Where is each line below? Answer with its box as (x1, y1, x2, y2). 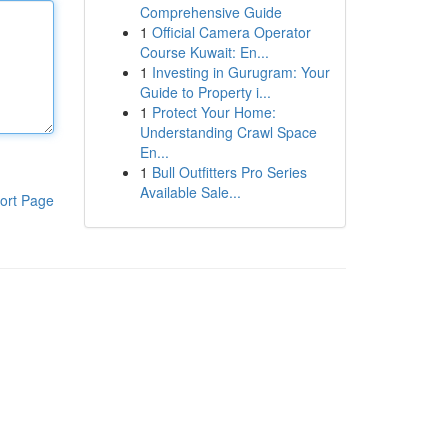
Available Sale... (139, 182, 241, 202)
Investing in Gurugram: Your (151, 62, 330, 82)
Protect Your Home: (151, 102, 276, 122)
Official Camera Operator (151, 22, 311, 42)
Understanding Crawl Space (139, 122, 317, 142)
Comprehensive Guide (139, 2, 282, 22)
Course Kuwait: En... (139, 42, 269, 62)
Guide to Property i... (139, 82, 271, 102)
